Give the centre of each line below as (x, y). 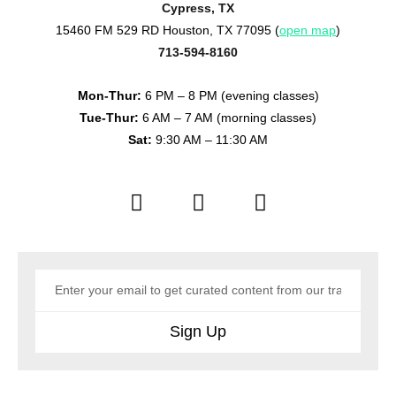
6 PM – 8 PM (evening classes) (230, 95)
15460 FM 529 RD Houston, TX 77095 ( (168, 30)
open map (308, 30)
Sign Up (198, 332)
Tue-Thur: (109, 117)
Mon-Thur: (109, 95)
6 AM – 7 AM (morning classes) (228, 117)
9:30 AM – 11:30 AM (210, 139)
